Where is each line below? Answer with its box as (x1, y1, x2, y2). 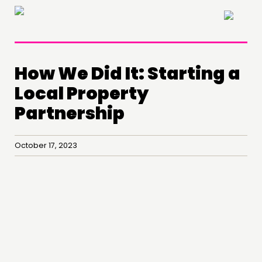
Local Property (15, 81, 149, 106)
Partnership (15, 101, 125, 126)
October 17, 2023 (15, 140, 81, 150)
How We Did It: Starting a (15, 61, 240, 86)
